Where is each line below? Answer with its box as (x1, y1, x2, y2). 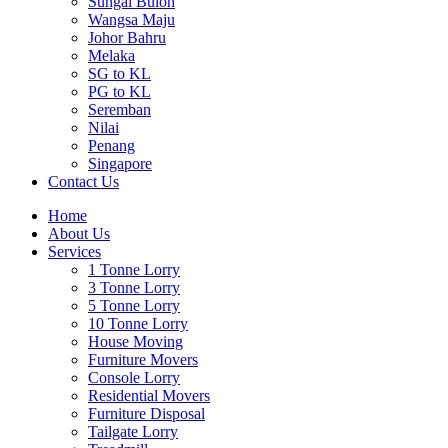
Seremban (88, 101, 151, 118)
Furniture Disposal (88, 405, 205, 422)
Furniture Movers (88, 351, 198, 368)
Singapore (88, 155, 152, 172)
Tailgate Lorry (88, 423, 178, 440)
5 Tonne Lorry (88, 297, 180, 314)
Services (48, 243, 101, 260)
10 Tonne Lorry (88, 315, 188, 332)
